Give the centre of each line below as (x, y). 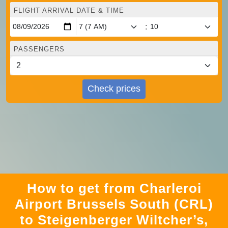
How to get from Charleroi (114, 188)
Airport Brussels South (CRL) (114, 204)
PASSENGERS (39, 49)
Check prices (114, 89)
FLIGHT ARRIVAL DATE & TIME (69, 10)
